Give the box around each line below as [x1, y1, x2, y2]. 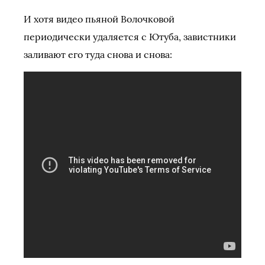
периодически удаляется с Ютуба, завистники [24, 31, 236, 43]
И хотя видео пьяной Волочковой [24, 13, 174, 25]
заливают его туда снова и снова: [24, 49, 172, 60]
